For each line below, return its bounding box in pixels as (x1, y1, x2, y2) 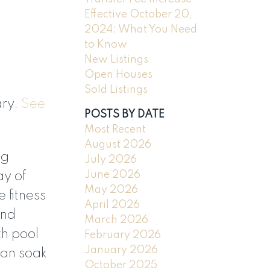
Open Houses (84, 69, 153, 80)
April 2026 (84, 199, 140, 210)
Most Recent (84, 124, 146, 135)
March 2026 (84, 214, 149, 225)
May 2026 (84, 184, 139, 195)
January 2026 (84, 244, 159, 256)
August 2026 (84, 139, 152, 150)
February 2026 (84, 229, 162, 240)
